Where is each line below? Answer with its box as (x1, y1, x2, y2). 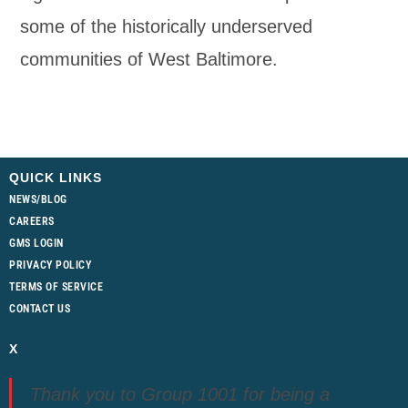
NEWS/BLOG (9, 193, 67, 206)
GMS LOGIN (9, 237, 64, 250)
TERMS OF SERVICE (9, 280, 103, 293)
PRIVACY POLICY (9, 259, 91, 271)
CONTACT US (9, 302, 70, 315)
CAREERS (9, 215, 55, 228)
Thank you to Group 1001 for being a (30, 384, 330, 404)
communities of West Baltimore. (20, 49, 279, 69)
